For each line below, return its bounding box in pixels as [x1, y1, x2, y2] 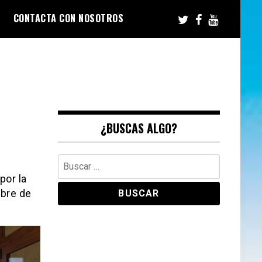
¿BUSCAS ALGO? [100, 119, 177, 137]
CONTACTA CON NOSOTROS [13, 11, 123, 25]
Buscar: [57, 153, 86, 168]
